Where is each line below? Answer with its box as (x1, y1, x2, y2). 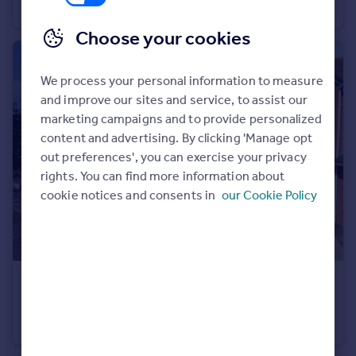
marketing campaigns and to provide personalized (40, 111, 322, 126)
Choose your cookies (75, 27, 250, 49)
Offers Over (94, 279, 155, 293)
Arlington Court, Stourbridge (22, 297, 184, 313)
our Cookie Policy (221, 188, 317, 203)
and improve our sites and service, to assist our (40, 92, 308, 107)
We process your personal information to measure (40, 73, 323, 88)
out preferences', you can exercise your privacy (40, 149, 307, 164)
